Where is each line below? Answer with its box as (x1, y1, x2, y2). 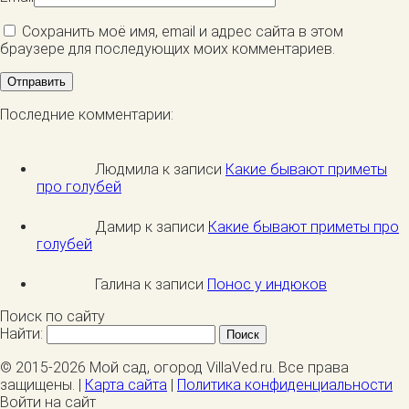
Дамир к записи (95, 218, 208, 236)
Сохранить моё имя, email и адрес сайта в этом (22, 23, 343, 41)
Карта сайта (85, 376, 167, 394)
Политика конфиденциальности (177, 376, 393, 394)
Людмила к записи (95, 161, 225, 179)
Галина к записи (95, 276, 207, 294)
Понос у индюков (207, 276, 327, 294)
